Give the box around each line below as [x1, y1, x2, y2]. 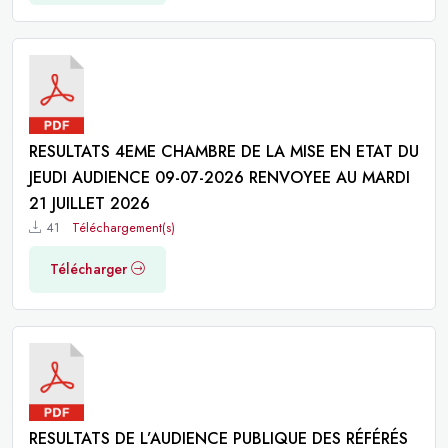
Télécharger [50, 258, 127, 279]
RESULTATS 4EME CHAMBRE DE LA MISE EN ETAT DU [29, 139, 419, 163]
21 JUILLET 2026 [29, 191, 150, 215]
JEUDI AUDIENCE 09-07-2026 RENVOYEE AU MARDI [29, 165, 410, 189]
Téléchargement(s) [72, 218, 175, 237]
